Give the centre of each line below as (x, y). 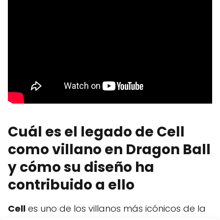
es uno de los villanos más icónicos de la (116, 208)
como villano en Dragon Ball (109, 150)
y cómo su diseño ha (81, 167)
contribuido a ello (71, 185)
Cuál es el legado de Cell (96, 132)
